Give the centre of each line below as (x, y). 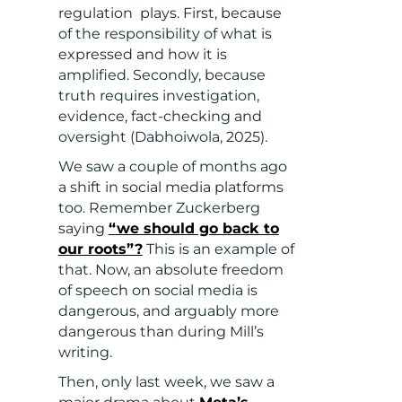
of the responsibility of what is (165, 34)
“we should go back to (193, 229)
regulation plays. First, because (170, 13)
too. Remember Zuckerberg (159, 208)
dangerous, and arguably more (168, 311)
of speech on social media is (157, 291)
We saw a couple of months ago (172, 167)
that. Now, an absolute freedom (170, 270)
